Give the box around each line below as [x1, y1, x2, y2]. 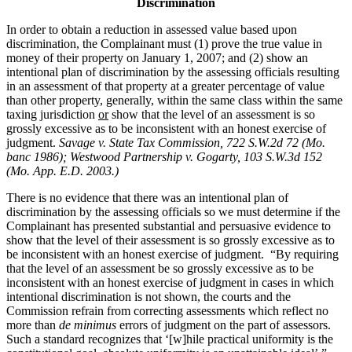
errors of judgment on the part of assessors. [116, 318, 331, 332]
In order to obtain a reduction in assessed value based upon [6, 23, 297, 37]
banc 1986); [6, 150, 70, 164]
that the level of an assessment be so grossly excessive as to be [6, 262, 313, 276]
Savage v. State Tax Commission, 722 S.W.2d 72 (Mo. [59, 136, 325, 150]
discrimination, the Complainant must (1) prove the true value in [6, 37, 322, 51]
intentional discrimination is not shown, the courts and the [6, 290, 291, 304]
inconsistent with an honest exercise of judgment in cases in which [6, 276, 334, 290]
